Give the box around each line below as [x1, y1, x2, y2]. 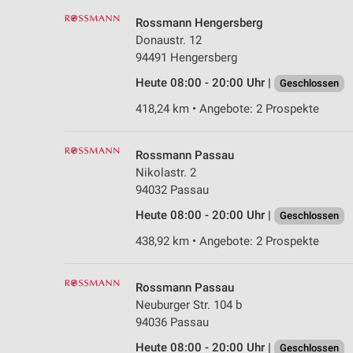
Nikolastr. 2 [136, 165, 196, 180]
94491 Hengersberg [136, 50, 237, 65]
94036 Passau [136, 314, 209, 329]
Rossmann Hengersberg [136, 15, 263, 30]
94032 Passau [136, 182, 209, 197]
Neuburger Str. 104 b [136, 297, 242, 312]
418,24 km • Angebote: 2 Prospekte [136, 101, 319, 116]
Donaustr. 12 [136, 32, 202, 47]
